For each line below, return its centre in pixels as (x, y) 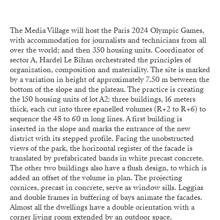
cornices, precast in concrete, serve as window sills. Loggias (107, 187)
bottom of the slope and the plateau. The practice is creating (107, 89)
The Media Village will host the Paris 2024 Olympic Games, (107, 30)
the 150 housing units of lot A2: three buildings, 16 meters (103, 99)
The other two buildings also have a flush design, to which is (108, 168)
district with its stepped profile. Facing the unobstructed (102, 138)
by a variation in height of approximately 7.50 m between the (110, 79)
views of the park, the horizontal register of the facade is (101, 148)
